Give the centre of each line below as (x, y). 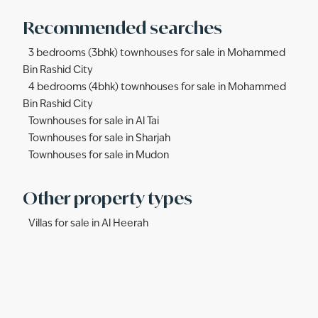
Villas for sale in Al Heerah (88, 224)
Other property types (108, 198)
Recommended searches (122, 28)
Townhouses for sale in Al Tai (94, 121)
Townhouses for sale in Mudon (99, 155)
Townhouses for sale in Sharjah (99, 138)
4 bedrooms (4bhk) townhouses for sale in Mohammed (157, 87)
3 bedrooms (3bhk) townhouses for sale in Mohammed (157, 53)
